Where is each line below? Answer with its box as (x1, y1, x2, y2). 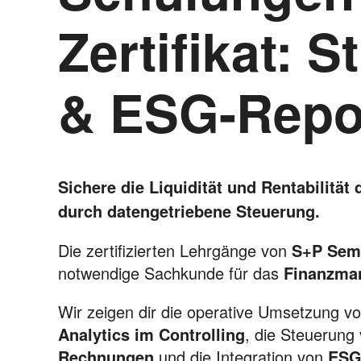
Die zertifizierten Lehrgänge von (58, 239, 292, 262)
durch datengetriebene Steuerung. (58, 199, 320, 222)
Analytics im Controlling (58, 322, 245, 346)
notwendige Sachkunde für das (58, 261, 284, 284)
